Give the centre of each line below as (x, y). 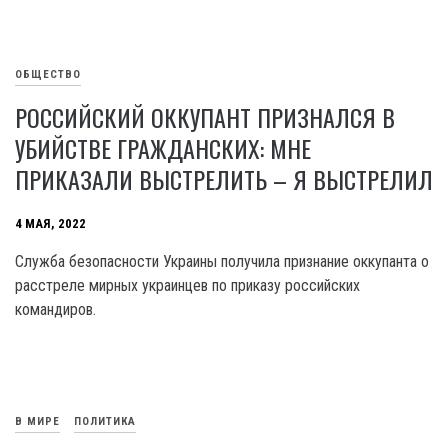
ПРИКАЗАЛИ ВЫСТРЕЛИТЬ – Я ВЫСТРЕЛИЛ (224, 179)
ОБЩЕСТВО (48, 75)
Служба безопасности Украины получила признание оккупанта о (222, 262)
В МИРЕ (37, 422)
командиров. (55, 310)
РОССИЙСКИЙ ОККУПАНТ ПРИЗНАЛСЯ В (205, 117)
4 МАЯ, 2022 (50, 224)
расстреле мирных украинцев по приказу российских (187, 286)
